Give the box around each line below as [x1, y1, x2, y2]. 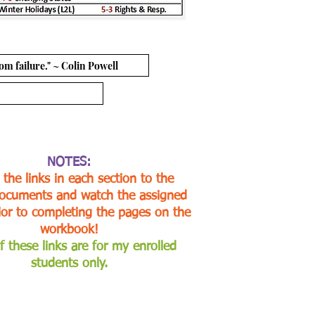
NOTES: [47, 156, 91, 169]
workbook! [39, 224, 98, 236]
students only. [30, 257, 108, 270]
